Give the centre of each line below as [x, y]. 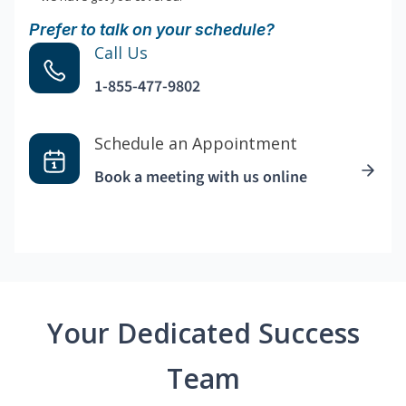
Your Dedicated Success [203, 333]
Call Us [121, 53]
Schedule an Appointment [196, 144]
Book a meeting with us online [201, 178]
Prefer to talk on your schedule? [152, 30]
